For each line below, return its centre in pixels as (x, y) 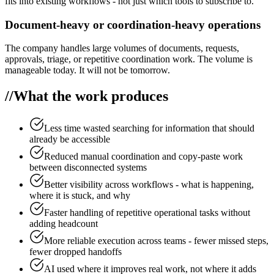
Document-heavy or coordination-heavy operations (133, 24)
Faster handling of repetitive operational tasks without (147, 213)
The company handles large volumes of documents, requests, (122, 48)
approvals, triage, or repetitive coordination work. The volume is (129, 59)
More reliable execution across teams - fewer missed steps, (156, 241)
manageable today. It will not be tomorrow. (87, 70)
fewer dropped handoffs (76, 252)
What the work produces (91, 96)
